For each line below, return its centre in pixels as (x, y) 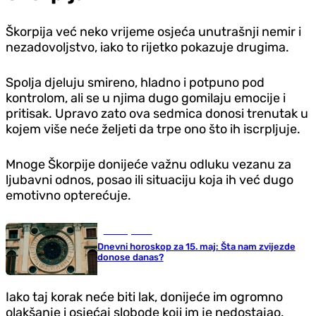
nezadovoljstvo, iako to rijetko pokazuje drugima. (147, 47)
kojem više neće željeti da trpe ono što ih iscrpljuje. (153, 129)
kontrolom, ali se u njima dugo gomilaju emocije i (146, 98)
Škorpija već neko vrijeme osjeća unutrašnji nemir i (153, 31)
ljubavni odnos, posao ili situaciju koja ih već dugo (150, 180)
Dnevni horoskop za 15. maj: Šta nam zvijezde (196, 246)
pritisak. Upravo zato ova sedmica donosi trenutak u (157, 113)
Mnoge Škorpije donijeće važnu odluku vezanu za (148, 164)
